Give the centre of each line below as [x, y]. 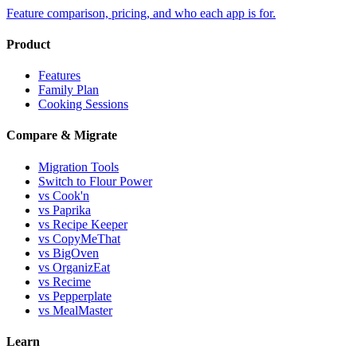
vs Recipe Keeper [83, 224]
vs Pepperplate [75, 296]
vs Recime [65, 281]
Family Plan [69, 90]
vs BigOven [69, 253]
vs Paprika [65, 210]
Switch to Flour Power [95, 181]
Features [59, 76]
